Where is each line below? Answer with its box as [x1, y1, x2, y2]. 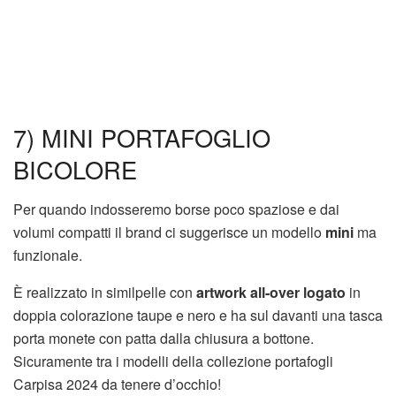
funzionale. [13, 244, 82, 265]
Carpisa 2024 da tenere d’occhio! [13, 373, 221, 394]
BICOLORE [13, 152, 137, 187]
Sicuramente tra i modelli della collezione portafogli [13, 350, 333, 371]
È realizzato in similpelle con [13, 281, 196, 302]
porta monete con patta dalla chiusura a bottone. [13, 327, 314, 348]
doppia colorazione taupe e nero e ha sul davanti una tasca [13, 304, 383, 325]
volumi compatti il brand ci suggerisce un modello [13, 221, 325, 242]
